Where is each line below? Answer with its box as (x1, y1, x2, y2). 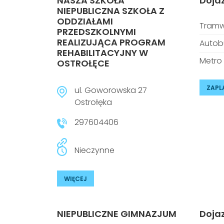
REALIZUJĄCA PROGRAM (57, 36, 165, 48)
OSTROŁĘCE (57, 57, 109, 69)
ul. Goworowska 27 (74, 84, 147, 96)
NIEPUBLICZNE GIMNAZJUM (57, 207, 176, 220)
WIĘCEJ (64, 174, 87, 183)
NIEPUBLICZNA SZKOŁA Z (57, 4, 164, 17)
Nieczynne (74, 144, 114, 156)
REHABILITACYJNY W (57, 46, 148, 59)
